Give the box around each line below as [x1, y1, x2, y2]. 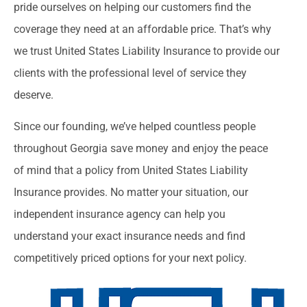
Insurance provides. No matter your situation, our [14, 186, 248, 199]
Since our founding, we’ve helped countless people [14, 120, 256, 134]
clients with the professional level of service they [14, 66, 247, 80]
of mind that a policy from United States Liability [14, 164, 248, 177]
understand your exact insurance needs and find [14, 230, 245, 243]
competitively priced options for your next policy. [14, 251, 247, 265]
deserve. [14, 88, 53, 102]
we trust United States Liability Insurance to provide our [14, 45, 280, 58]
